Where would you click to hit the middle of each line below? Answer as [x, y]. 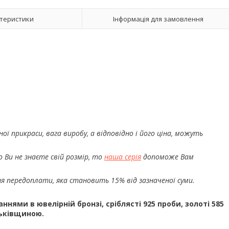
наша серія [123, 156]
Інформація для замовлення [158, 19]
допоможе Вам [167, 156]
